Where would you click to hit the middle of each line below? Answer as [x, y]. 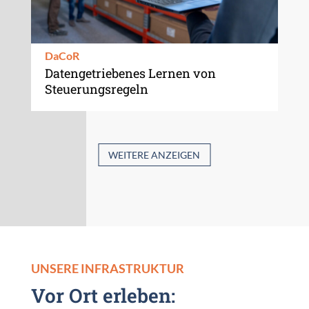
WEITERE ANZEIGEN [154, 154]
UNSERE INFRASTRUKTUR [107, 268]
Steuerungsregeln [98, 89]
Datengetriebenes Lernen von [130, 73]
